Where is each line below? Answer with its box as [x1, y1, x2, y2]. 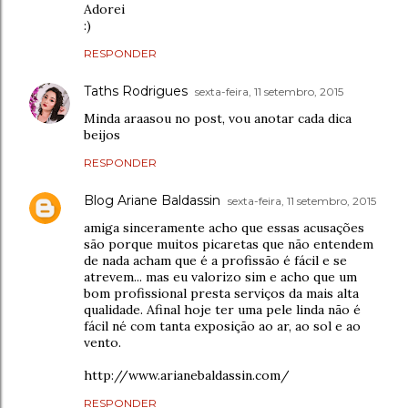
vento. [84, 333, 121, 351]
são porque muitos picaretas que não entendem [84, 235, 373, 252]
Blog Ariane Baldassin [84, 191, 220, 209]
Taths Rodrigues [84, 82, 188, 99]
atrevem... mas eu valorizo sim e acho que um [84, 268, 357, 285]
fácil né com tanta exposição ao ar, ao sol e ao [84, 317, 361, 334]
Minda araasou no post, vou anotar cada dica [84, 109, 352, 127]
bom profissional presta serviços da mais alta [84, 284, 359, 301]
